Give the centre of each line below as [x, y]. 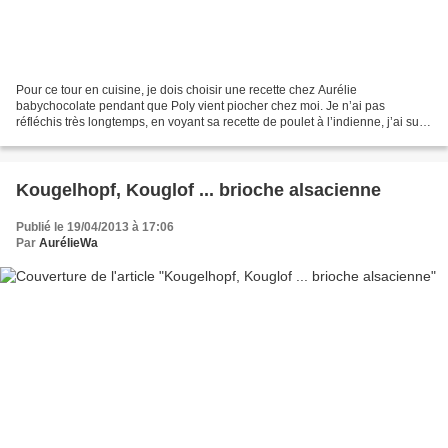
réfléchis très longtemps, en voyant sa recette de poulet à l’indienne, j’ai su [217, 121]
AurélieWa [68, 242]
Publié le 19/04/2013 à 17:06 [95, 226]
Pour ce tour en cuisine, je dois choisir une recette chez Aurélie [186, 89]
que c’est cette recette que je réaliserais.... [129, 137]
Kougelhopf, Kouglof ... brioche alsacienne [198, 189]
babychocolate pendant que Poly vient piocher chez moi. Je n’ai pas [200, 105]
